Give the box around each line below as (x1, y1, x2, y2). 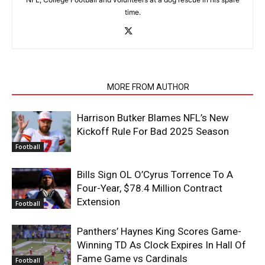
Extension (77, 195, 120, 208)
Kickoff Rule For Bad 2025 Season (77, 125, 229, 137)
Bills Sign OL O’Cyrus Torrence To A (77, 168, 233, 180)
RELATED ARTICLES (19, 82, 93, 92)
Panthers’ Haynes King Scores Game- (77, 225, 241, 237)
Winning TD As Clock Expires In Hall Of (77, 238, 246, 251)
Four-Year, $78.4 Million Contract (77, 182, 222, 194)
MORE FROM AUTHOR (107, 82, 189, 92)
